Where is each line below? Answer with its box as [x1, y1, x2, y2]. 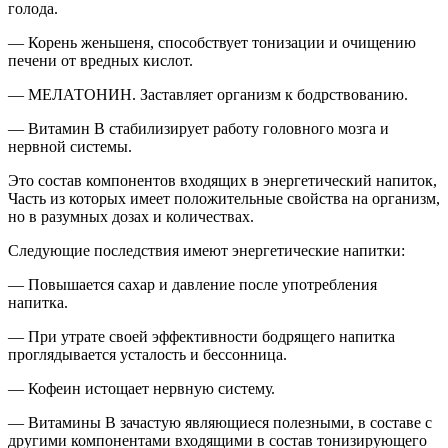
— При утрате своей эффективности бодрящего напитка [8, 327, 395, 345]
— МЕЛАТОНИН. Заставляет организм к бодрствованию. [8, 85, 408, 103]
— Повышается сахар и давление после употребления [8, 275, 377, 293]
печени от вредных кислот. [8, 51, 193, 69]
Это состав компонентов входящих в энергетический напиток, [8, 171, 437, 189]
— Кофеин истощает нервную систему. [8, 379, 275, 397]
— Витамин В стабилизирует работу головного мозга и [8, 119, 389, 137]
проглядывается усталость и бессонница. [8, 345, 287, 363]
